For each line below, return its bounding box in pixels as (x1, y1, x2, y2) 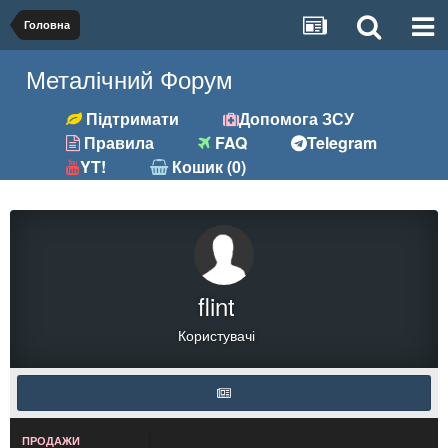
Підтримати (82, 107, 180, 130)
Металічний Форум (26, 61, 234, 96)
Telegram (307, 131, 378, 154)
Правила (80, 131, 155, 154)
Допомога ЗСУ (239, 107, 355, 130)
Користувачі (178, 325, 255, 345)
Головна (24, 17, 70, 32)
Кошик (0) (168, 155, 247, 178)
